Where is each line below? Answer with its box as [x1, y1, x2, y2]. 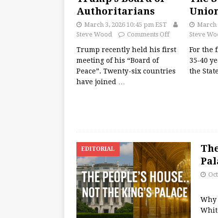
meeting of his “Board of [76, 56, 159, 65]
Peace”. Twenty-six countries [76, 67, 176, 75]
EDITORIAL [81, 145, 115, 153]
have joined [76, 78, 118, 86]
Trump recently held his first [76, 46, 176, 54]
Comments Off [127, 31, 169, 38]
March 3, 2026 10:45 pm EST [84, 21, 167, 29]
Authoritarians [76, 5, 155, 18]
